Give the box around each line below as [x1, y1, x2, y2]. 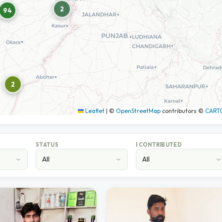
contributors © [161, 107, 205, 114]
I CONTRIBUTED [136, 141, 182, 148]
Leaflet [84, 107, 105, 114]
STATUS [36, 141, 58, 148]
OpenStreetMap [116, 107, 161, 114]
